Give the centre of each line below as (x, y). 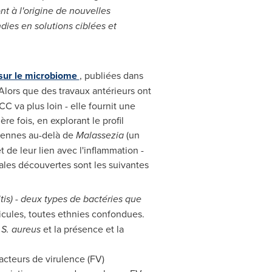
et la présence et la (82, 229)
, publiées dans (111, 75)
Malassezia (100, 135)
